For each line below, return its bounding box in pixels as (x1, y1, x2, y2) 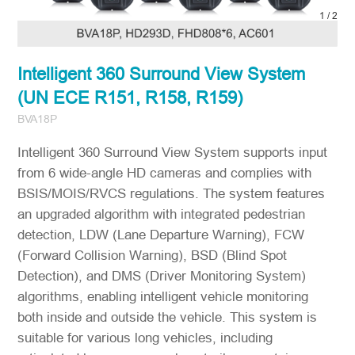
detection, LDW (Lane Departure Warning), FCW (17, 227, 305, 242)
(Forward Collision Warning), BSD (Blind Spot (17, 247, 288, 263)
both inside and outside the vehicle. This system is (17, 309, 318, 325)
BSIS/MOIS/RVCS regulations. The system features (17, 185, 326, 201)
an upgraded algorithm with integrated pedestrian (17, 206, 306, 222)
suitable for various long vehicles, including (17, 330, 273, 345)
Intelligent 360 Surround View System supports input (17, 144, 328, 160)
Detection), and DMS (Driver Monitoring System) (17, 268, 307, 284)
